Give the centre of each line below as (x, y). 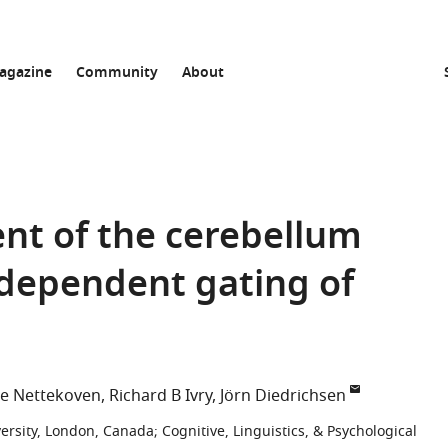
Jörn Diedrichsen (283, 396)
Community (117, 73)
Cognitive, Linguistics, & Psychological (289, 431)
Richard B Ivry (160, 396)
